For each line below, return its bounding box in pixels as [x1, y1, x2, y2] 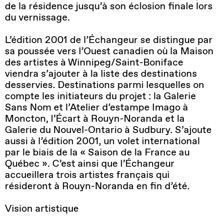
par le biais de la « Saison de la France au [5, 146, 190, 159]
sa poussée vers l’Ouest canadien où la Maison [5, 44, 214, 58]
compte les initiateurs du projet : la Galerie [5, 89, 196, 103]
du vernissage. [5, 11, 70, 24]
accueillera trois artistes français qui [5, 168, 170, 181]
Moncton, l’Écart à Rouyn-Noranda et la [5, 112, 185, 125]
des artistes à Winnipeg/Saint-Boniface [5, 56, 183, 69]
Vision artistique [5, 202, 79, 215]
